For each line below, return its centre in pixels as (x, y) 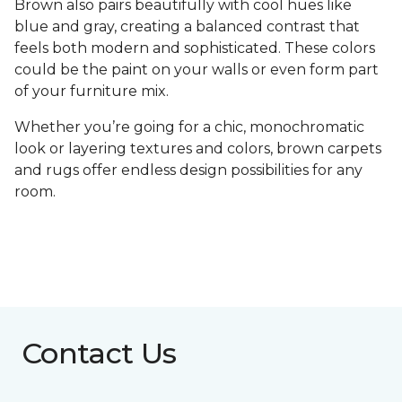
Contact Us (99, 354)
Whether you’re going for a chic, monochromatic (189, 127)
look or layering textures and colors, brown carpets (198, 149)
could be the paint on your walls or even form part (197, 70)
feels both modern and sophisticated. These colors (195, 48)
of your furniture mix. (92, 92)
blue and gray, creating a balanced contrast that (187, 27)
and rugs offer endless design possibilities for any (188, 170)
